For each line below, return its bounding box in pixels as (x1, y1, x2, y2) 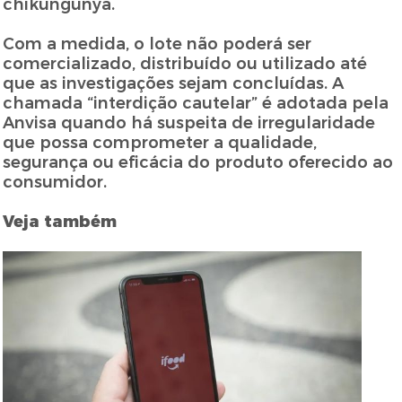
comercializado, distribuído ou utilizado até (3, 54, 368, 74)
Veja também (3, 212, 118, 232)
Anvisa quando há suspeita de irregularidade (3, 113, 376, 134)
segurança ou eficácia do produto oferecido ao (3, 153, 394, 173)
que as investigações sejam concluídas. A (3, 74, 345, 94)
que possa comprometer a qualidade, (3, 133, 318, 153)
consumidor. (3, 172, 108, 193)
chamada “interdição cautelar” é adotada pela (3, 93, 389, 114)
